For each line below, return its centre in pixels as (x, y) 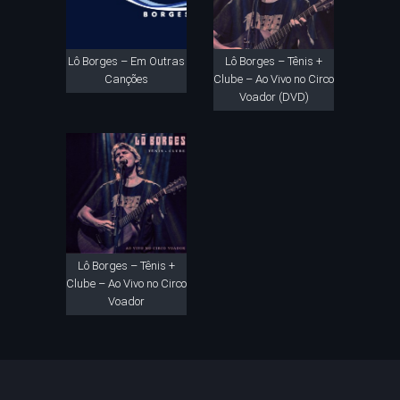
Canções (126, 79)
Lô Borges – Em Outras (126, 61)
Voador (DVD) (274, 97)
